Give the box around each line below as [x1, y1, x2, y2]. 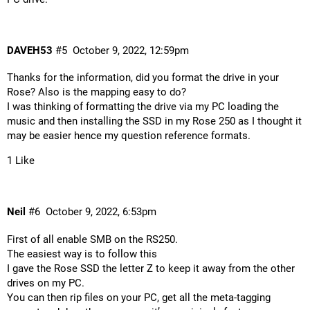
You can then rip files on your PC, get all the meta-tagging [7, 291, 271, 304]
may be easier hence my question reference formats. [7, 129, 250, 143]
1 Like [7, 154, 35, 167]
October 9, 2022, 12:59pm [72, 44, 189, 57]
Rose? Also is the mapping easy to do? [7, 86, 186, 99]
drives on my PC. [7, 276, 84, 289]
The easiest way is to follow [7, 247, 140, 260]
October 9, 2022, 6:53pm [45, 205, 156, 218]
